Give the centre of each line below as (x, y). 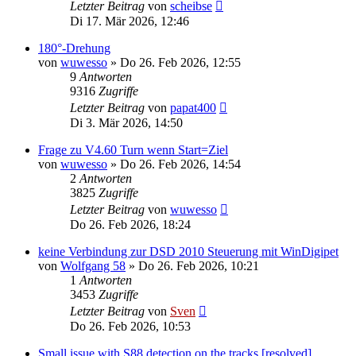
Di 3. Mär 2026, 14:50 (126, 122)
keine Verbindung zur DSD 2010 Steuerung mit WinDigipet (188, 251)
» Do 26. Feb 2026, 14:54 (174, 164)
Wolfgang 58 (93, 265)
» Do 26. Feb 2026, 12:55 (174, 62)
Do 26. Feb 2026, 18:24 (130, 224)
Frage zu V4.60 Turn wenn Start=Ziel (133, 149)
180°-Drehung (74, 48)
